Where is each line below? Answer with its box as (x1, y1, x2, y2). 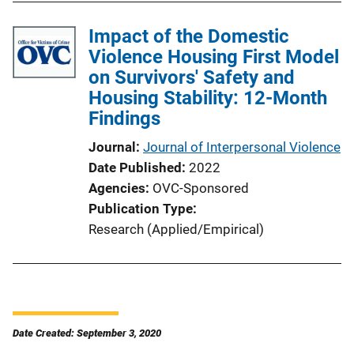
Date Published (88, 159, 182, 175)
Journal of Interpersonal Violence (143, 138, 341, 155)
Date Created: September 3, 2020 (13, 326, 161, 339)
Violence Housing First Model (88, 45, 339, 68)
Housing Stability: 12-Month (88, 86, 327, 109)
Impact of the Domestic (88, 24, 289, 47)
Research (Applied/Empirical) (88, 220, 264, 237)
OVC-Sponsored (153, 179, 249, 196)
